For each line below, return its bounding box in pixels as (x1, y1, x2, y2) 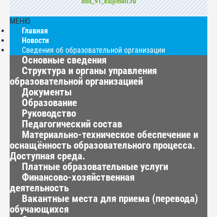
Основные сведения (22, 54, 107, 66)
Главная (22, 26, 48, 35)
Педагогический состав (22, 118, 122, 130)
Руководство (22, 108, 76, 119)
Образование (22, 97, 77, 108)
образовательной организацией (10, 76, 143, 87)
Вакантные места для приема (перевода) (22, 193, 198, 204)
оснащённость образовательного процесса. (10, 139, 195, 151)
